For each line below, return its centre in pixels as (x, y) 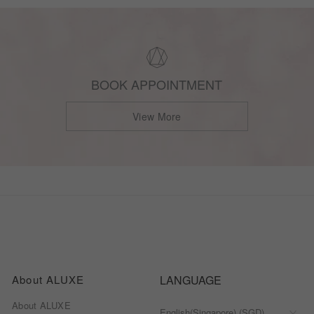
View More (157, 116)
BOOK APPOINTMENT (157, 84)
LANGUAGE (191, 280)
